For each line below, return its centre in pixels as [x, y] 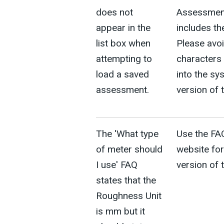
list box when [123, 43]
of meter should [129, 149]
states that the [126, 180]
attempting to [124, 59]
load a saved [122, 74]
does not [114, 12]
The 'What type [127, 134]
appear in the [123, 28]
